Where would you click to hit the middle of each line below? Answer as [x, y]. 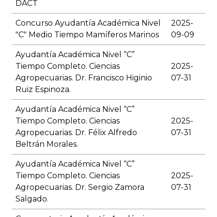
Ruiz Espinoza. [43, 90]
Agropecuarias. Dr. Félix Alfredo [76, 133]
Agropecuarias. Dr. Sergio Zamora [80, 187]
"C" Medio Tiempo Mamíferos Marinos [87, 35]
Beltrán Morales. [47, 144]
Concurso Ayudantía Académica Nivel [88, 23]
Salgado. [32, 199]
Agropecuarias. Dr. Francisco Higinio [84, 78]
